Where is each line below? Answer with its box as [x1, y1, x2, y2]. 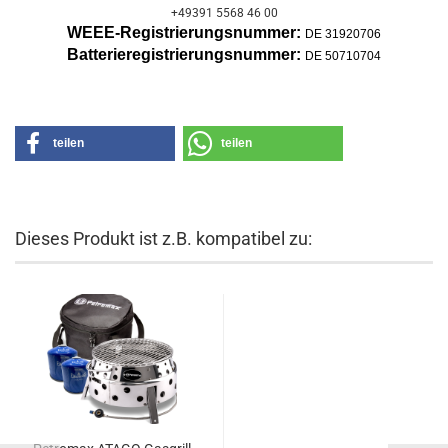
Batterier [67, 46, 132, 63]
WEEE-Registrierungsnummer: [67, 24, 305, 41]
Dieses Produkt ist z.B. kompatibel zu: [15, 228, 312, 249]
